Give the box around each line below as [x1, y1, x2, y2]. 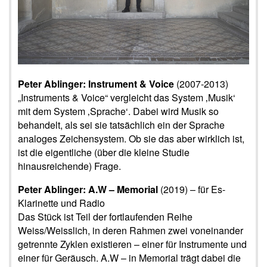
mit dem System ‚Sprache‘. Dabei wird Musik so [18, 104, 219, 119]
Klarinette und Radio [18, 196, 105, 210]
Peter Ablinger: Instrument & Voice [18, 77, 174, 91]
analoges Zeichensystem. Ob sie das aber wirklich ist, [18, 132, 244, 146]
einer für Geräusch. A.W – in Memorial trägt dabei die [18, 251, 241, 265]
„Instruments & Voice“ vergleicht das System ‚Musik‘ [18, 91, 235, 105]
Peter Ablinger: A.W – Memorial [18, 182, 158, 197]
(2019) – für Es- [158, 182, 225, 197]
